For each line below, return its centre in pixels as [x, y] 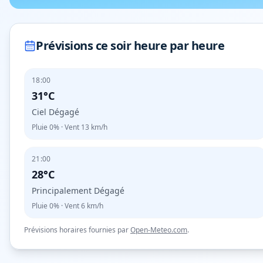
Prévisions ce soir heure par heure [130, 45]
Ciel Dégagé [55, 112]
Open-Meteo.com [159, 230]
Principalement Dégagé [78, 190]
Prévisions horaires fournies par [76, 230]
